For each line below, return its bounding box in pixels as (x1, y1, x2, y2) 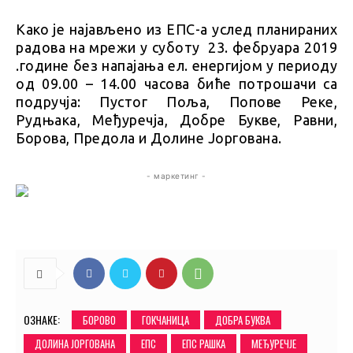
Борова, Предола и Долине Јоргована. (16, 130, 282, 147)
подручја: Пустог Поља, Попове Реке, (16, 94, 337, 110)
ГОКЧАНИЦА (142, 312, 189, 329)
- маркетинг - (147, 171, 206, 181)
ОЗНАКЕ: (24, 311, 60, 329)
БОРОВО (83, 312, 116, 329)
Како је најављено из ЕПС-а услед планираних (16, 21, 337, 38)
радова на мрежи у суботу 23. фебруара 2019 (16, 39, 337, 56)
